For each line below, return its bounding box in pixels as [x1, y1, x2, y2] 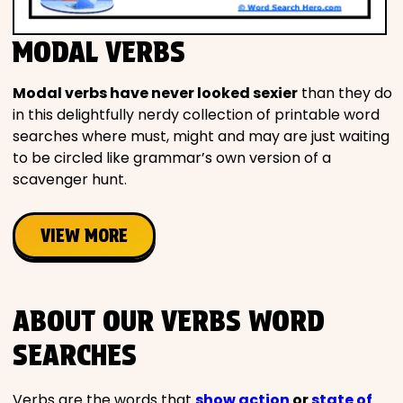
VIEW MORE [40, 224, 128, 246]
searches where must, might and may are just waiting [13, 125, 390, 147]
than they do [298, 82, 392, 103]
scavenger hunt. [13, 168, 127, 190]
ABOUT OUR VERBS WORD [13, 302, 325, 338]
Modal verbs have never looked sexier [13, 82, 298, 103]
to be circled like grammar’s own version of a [13, 147, 331, 168]
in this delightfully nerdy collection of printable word [13, 103, 380, 125]
